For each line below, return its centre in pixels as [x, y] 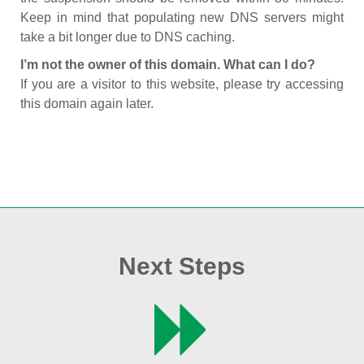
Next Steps [182, 266]
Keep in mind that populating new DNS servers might [182, 17]
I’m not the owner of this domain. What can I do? [168, 65]
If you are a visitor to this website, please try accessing [182, 84]
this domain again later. [87, 104]
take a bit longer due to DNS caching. [128, 37]
